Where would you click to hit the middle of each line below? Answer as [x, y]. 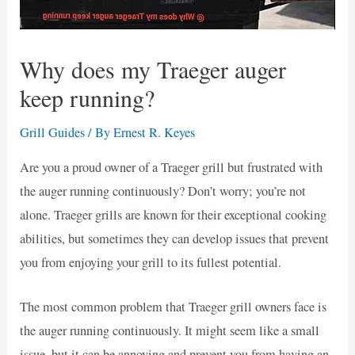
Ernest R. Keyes [155, 133]
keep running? [88, 98]
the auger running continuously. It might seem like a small [170, 331]
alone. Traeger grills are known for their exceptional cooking [174, 214]
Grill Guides [53, 133]
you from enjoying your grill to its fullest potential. [151, 262]
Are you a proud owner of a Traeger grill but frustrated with [172, 167]
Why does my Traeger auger [153, 69]
